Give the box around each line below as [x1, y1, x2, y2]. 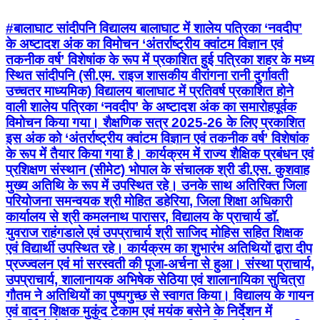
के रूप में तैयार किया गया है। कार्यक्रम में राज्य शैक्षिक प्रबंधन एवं [6, 146, 314, 161]
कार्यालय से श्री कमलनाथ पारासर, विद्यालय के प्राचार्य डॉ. [6, 209, 279, 224]
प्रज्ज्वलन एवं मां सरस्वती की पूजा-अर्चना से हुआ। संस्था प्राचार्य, [6, 256, 314, 271]
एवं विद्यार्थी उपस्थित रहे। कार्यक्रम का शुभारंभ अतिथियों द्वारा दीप [6, 240, 312, 256]
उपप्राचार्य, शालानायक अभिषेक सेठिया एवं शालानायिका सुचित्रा [6, 271, 304, 287]
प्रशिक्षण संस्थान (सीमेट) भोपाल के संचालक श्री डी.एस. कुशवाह [6, 161, 309, 177]
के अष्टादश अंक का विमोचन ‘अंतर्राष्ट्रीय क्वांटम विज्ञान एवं [6, 36, 283, 51]
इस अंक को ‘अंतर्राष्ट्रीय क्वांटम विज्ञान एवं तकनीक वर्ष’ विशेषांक [6, 130, 309, 146]
